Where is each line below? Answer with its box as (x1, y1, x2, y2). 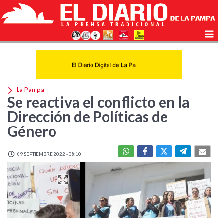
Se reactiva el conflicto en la (7, 93, 190, 110)
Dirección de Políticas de (7, 108, 168, 125)
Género (7, 122, 56, 140)
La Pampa (15, 86, 44, 94)
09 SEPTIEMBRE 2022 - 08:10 (16, 151, 81, 157)
